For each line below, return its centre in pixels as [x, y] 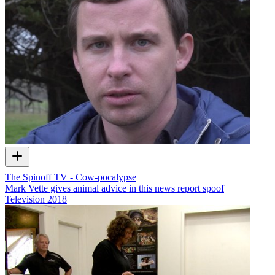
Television [25, 199]
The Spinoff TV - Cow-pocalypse [71, 177]
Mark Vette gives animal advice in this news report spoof [114, 188]
